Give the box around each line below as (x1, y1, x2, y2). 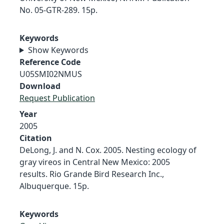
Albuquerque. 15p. (19, 180, 89, 191)
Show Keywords (27, 44, 88, 55)
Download (19, 80, 60, 91)
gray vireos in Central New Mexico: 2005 (19, 156, 170, 167)
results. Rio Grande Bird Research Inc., (19, 168, 164, 179)
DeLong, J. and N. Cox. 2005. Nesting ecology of (19, 144, 196, 155)
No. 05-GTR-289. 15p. (19, 4, 97, 15)
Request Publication (19, 92, 95, 103)
